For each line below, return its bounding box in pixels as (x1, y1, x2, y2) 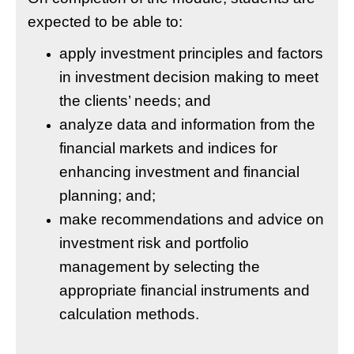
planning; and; (59, 187, 156, 204)
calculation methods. (59, 306, 199, 322)
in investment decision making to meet (59, 69, 318, 85)
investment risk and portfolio (59, 235, 249, 251)
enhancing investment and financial (59, 164, 299, 180)
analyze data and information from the (59, 116, 315, 133)
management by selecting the (59, 258, 260, 275)
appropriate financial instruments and (59, 282, 310, 299)
